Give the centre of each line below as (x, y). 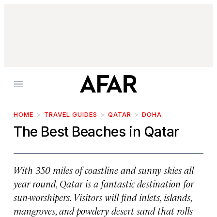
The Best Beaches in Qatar (96, 132)
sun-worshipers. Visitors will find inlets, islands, (103, 197)
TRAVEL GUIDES (71, 114)
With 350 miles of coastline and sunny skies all (104, 170)
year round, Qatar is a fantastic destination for (104, 183)
